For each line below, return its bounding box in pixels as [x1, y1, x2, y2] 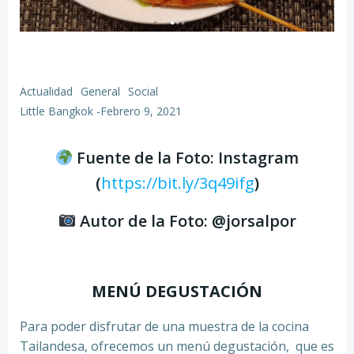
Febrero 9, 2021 [100, 104, 182, 119]
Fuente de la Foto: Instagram [73, 147, 299, 168]
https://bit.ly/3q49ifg [100, 172, 254, 194]
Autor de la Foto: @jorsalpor [75, 210, 296, 232]
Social [128, 84, 158, 99]
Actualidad [20, 84, 73, 99]
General [81, 84, 120, 99]
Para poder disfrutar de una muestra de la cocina [20, 318, 309, 335]
